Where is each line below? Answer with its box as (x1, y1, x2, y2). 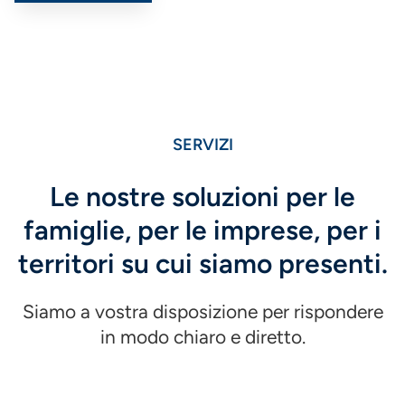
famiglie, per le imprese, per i (24, 212, 381, 247)
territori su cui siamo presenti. (17, 246, 388, 280)
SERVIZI (172, 135, 233, 155)
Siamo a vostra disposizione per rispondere (22, 299, 383, 323)
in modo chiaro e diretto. (99, 325, 306, 348)
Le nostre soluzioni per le (50, 179, 355, 213)
